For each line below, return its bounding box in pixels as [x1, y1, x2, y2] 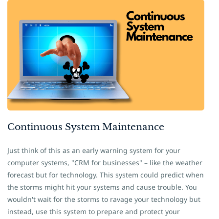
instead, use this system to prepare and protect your [7, 207, 180, 216]
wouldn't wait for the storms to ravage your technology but [7, 195, 200, 204]
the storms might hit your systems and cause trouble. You [7, 182, 197, 192]
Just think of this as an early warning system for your [7, 146, 180, 155]
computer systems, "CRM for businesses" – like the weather [7, 158, 202, 167]
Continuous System [7, 121, 102, 132]
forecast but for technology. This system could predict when [7, 170, 204, 179]
